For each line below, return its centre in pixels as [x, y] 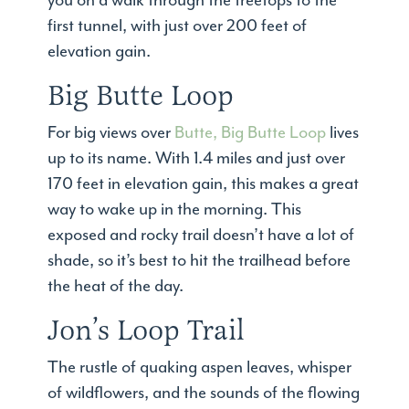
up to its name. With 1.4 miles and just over [197, 159]
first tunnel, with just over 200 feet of [178, 26]
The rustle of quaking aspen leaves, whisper [200, 368]
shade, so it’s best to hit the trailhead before [199, 261]
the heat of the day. [116, 287]
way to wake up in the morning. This [175, 210]
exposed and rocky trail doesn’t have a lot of [201, 236]
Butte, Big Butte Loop [251, 133]
